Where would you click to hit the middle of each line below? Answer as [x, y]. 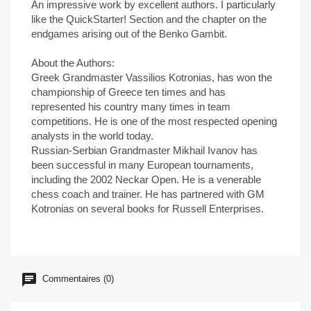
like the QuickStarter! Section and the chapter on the [149, 19]
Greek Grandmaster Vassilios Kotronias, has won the [152, 77]
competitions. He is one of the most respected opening [154, 121]
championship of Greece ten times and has [128, 92]
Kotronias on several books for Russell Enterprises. [148, 209]
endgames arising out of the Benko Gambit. [129, 34]
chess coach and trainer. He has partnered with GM [148, 194]
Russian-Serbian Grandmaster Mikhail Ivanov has [144, 150]
